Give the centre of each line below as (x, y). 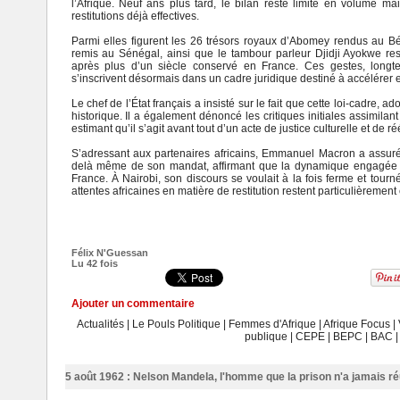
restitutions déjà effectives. (135, 16)
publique (266, 336)
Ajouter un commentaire (133, 303)
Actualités (101, 324)
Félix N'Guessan (109, 252)
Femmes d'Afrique (272, 324)
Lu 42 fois (94, 263)
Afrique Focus (356, 324)
